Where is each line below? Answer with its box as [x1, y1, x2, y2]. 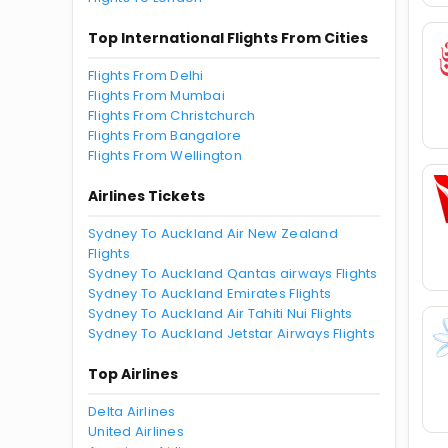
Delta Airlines [88, 402, 176, 421]
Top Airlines [88, 364, 178, 384]
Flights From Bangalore [88, 126, 242, 145]
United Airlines [88, 422, 184, 441]
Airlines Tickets [88, 186, 205, 206]
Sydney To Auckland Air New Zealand [88, 224, 338, 243]
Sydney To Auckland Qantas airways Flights [88, 264, 378, 283]
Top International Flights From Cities [88, 28, 368, 48]
